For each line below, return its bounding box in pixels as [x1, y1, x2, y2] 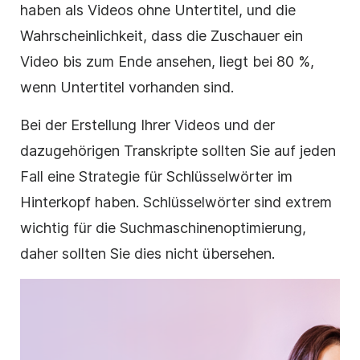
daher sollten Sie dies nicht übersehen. [20, 245, 275, 263]
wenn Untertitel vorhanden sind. [20, 79, 234, 96]
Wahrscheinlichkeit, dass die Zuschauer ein [20, 27, 303, 45]
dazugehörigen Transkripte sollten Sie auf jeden [20, 142, 336, 160]
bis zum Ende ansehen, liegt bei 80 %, [59, 53, 314, 71]
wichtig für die [20, 219, 120, 237]
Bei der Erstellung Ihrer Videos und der [20, 117, 275, 134]
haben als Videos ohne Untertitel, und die [20, 2, 296, 19]
